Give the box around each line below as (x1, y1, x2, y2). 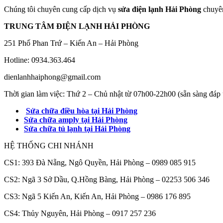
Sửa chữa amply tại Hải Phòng (24, 115, 127, 124)
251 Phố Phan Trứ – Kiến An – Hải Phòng (4, 38, 138, 47)
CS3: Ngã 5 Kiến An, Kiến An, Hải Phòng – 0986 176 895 (4, 192, 191, 201)
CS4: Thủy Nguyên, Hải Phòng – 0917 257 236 (4, 209, 156, 218)
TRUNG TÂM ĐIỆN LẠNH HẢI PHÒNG (4, 21, 150, 30)
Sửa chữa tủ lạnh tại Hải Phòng (24, 124, 130, 133)
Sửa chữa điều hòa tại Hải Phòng (26, 106, 137, 115)
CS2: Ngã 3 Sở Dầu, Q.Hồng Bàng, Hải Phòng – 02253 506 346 (4, 175, 210, 184)
